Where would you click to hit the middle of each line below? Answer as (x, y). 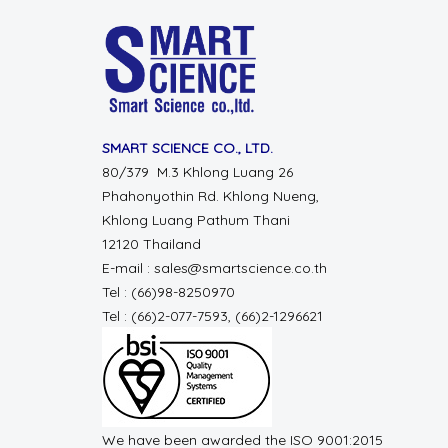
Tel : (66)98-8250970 (170, 291)
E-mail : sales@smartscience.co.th (214, 267)
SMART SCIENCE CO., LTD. (187, 147)
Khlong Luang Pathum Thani (196, 219)
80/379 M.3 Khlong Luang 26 (199, 171)
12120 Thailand (151, 243)
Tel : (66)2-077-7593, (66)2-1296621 (212, 315)
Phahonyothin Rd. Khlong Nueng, (210, 195)
